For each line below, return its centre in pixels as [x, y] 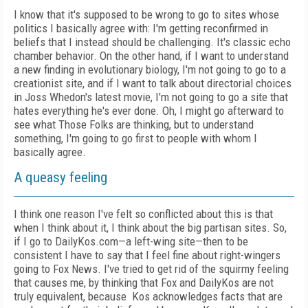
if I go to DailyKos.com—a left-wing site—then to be [131, 241]
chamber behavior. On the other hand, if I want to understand [151, 56]
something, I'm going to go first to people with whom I [135, 138]
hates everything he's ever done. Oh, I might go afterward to [149, 111]
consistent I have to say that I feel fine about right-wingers [147, 255]
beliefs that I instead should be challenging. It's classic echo [152, 42]
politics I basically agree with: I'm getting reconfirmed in [141, 28]
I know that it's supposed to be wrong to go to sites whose [146, 14]
